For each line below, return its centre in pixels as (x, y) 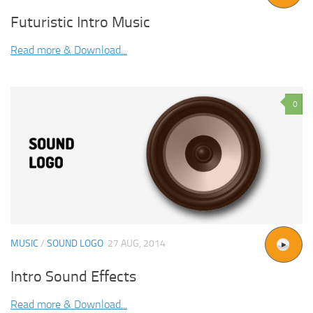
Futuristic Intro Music (80, 22)
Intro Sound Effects (73, 277)
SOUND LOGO (75, 243)
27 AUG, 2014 (137, 243)
